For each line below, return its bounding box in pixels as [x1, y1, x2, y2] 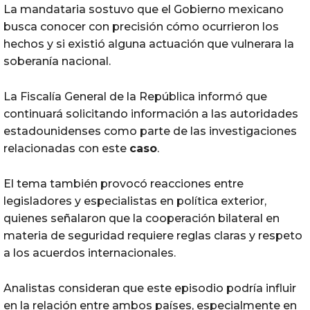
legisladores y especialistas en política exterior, [3, 194, 266, 208]
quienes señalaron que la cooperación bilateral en [3, 211, 280, 225]
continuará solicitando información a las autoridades [3, 107, 298, 120]
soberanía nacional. [3, 54, 111, 68]
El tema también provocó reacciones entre [3, 176, 244, 190]
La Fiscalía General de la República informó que [3, 89, 267, 103]
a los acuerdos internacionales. [3, 246, 176, 259]
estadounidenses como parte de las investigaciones [3, 124, 297, 138]
